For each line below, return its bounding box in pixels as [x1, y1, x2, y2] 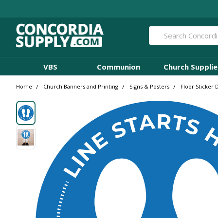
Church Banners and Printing [43, 83, 119, 91]
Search [148, 26, 171, 36]
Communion [96, 61, 140, 72]
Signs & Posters [129, 83, 170, 91]
